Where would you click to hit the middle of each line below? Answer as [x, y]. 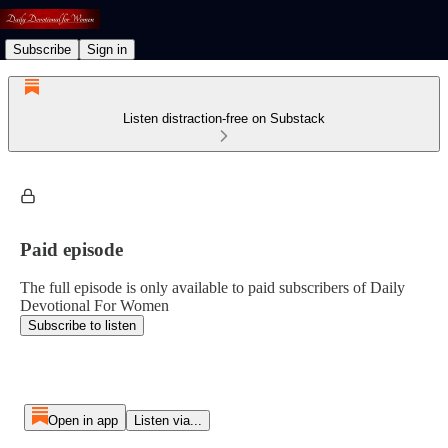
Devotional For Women [94, 306]
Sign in [107, 49]
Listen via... [167, 420]
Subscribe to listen [82, 326]
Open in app [82, 420]
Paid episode [71, 249]
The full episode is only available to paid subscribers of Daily [212, 288]
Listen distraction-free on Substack [224, 118]
